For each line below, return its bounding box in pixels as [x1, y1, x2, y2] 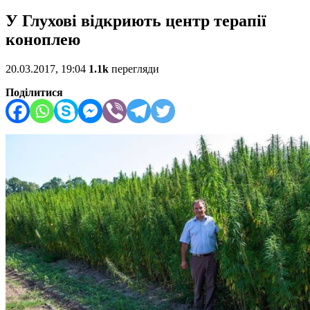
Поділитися [6, 86, 63, 99]
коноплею [6, 30, 80, 49]
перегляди [109, 63, 159, 75]
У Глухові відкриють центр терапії [6, 12, 266, 30]
